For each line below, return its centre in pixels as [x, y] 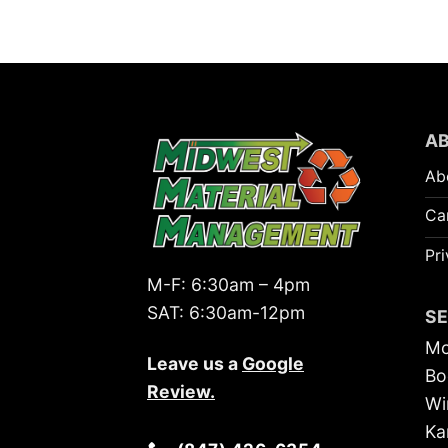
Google [273, 364]
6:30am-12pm [247, 313]
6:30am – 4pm [250, 285]
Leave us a [194, 364]
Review [178, 392]
